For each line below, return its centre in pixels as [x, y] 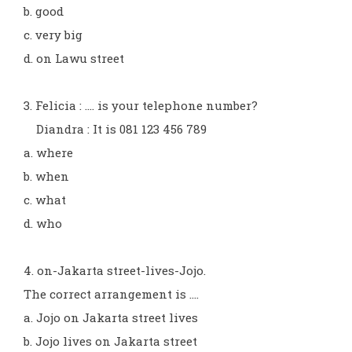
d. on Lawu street [74, 58]
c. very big [53, 35]
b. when [46, 176]
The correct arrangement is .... [111, 294]
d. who [43, 223]
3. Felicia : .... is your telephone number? [141, 105]
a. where [48, 152]
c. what [45, 200]
